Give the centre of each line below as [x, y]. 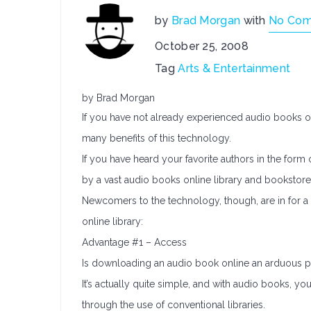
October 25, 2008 [202, 46]
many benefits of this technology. [157, 138]
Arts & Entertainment [234, 68]
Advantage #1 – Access [134, 242]
